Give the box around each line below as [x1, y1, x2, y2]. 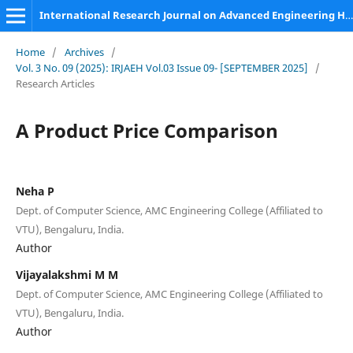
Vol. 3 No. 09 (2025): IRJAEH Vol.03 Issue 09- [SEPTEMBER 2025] [15, 60, 308, 75]
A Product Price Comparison [15, 117, 278, 143]
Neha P [15, 183, 54, 199]
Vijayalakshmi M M [15, 266, 118, 282]
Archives [64, 44, 104, 59]
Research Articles [15, 76, 95, 91]
